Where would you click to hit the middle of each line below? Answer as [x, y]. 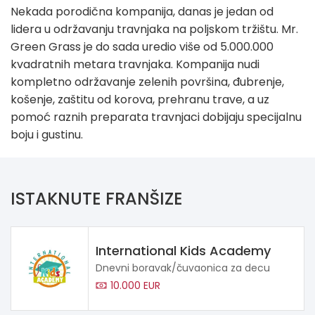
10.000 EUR [135, 285]
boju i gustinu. [47, 134]
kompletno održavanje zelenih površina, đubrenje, [147, 82]
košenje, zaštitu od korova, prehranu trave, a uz [140, 99]
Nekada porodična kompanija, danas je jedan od [142, 11]
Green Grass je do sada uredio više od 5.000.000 [142, 46]
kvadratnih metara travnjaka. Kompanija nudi [135, 64]
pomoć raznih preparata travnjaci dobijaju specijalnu [156, 117]
